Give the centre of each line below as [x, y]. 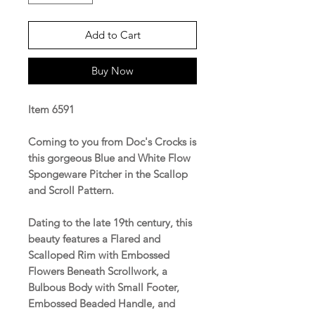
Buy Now [112, 70]
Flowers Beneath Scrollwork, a [98, 271]
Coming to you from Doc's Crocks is [112, 141]
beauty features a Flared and [94, 238]
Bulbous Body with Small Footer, [105, 287]
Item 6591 [51, 109]
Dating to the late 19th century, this [110, 222]
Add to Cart [112, 34]
